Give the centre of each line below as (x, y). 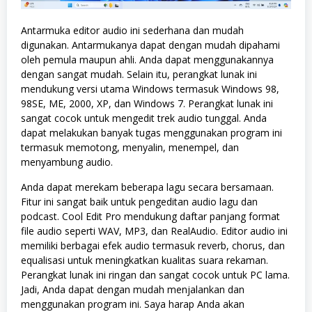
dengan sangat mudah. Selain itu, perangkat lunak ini (139, 75)
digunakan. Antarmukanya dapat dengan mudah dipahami (150, 45)
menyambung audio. (67, 162)
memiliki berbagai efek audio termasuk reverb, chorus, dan (153, 246)
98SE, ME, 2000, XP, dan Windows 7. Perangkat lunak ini (147, 104)
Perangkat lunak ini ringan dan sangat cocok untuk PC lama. (155, 275)
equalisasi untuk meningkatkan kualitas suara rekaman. (145, 260)
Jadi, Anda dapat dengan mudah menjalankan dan (133, 290)
